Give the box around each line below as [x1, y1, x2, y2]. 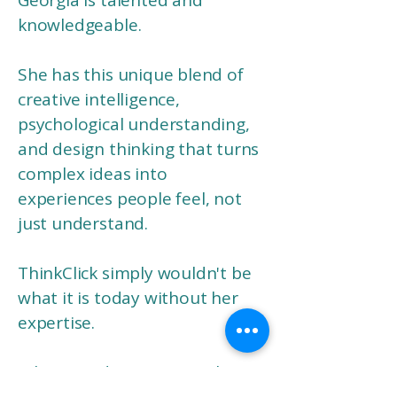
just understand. [18, 212, 148, 235]
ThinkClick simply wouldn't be [18, 261, 252, 284]
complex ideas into [18, 162, 167, 185]
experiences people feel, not [18, 187, 242, 210]
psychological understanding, [18, 113, 250, 136]
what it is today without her [18, 286, 238, 309]
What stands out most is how [18, 361, 250, 384]
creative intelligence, [18, 88, 180, 111]
